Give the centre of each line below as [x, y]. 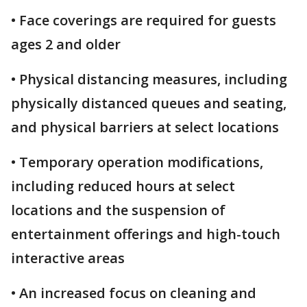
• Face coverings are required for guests [144, 21]
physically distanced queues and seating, [149, 103]
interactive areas [68, 258]
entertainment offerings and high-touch [146, 234]
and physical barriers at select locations [145, 127]
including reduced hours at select [123, 186]
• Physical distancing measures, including [149, 79]
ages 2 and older [66, 45]
